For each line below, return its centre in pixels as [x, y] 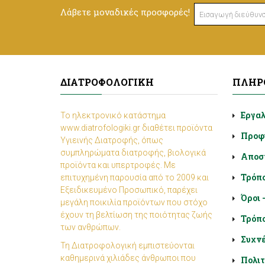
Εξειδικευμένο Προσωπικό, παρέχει [129, 190]
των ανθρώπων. [91, 227]
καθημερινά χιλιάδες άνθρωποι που [128, 258]
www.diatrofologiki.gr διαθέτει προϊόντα [136, 128]
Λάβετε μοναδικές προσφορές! [125, 12]
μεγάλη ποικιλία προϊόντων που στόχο [134, 202]
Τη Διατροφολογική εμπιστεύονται [127, 245]
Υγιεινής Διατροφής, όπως [112, 140]
